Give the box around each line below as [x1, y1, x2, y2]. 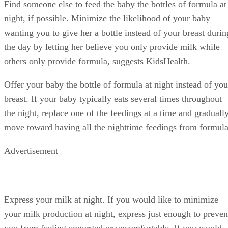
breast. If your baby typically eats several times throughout [4, 93, 222, 104]
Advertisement [4, 145, 58, 156]
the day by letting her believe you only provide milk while [4, 41, 220, 52]
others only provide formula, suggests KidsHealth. [4, 55, 190, 66]
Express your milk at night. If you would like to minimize [4, 194, 218, 205]
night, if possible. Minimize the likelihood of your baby [4, 13, 210, 23]
